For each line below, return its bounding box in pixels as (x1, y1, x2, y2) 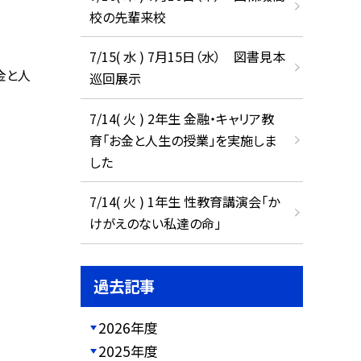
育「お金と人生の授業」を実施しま (89, 130, 276, 150)
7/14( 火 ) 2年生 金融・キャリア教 (89, 108, 274, 128)
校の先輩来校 (89, 6, 166, 27)
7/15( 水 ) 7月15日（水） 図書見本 (89, 47, 285, 67)
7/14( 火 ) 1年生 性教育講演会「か (89, 192, 280, 212)
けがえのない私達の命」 (89, 214, 221, 234)
